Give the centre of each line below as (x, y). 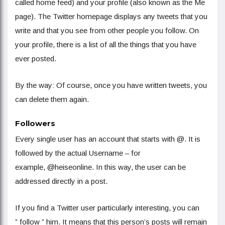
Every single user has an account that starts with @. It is (108, 139)
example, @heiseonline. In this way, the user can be (100, 167)
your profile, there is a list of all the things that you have (106, 45)
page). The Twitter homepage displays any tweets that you (111, 17)
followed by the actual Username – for (78, 153)
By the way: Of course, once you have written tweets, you (111, 85)
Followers (35, 124)
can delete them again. (52, 99)
